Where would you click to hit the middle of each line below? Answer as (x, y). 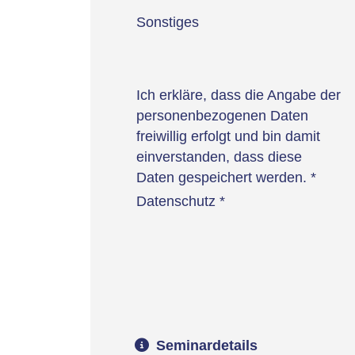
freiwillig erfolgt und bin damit (228, 136)
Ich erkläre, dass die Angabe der (238, 95)
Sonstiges (167, 22)
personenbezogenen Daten (222, 115)
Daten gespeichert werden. (223, 177)
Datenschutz (177, 201)
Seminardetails (206, 345)
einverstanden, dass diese (219, 157)
